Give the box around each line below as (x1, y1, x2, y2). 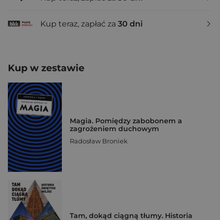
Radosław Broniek (70, 137, 128, 145)
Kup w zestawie (8, 62, 84, 74)
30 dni (118, 19, 143, 28)
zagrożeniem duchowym (70, 124, 159, 134)
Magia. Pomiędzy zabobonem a (70, 116, 182, 126)
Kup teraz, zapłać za (40, 19, 118, 28)
